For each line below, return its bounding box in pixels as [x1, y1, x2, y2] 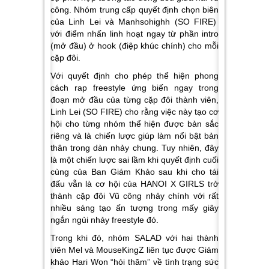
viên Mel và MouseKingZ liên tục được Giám [50, 244, 219, 255]
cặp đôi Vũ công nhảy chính [76, 190, 189, 201]
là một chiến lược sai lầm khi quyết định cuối [50, 154, 219, 165]
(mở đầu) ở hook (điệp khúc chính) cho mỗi [50, 40, 219, 50]
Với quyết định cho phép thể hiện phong [50, 70, 219, 80]
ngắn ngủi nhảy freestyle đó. [50, 214, 161, 225]
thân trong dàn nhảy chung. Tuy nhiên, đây [50, 142, 219, 153]
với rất [189, 190, 219, 201]
